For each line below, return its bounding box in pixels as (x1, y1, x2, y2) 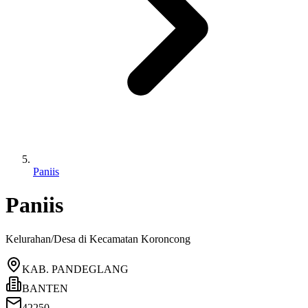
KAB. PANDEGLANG (22, 263, 129, 275)
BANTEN (22, 282, 68, 294)
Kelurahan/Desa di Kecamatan (5, 232, 141, 245)
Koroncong (141, 232, 190, 245)
